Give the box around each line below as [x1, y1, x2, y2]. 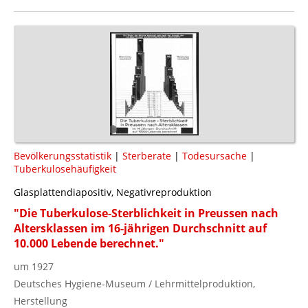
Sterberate [122, 148, 171, 162]
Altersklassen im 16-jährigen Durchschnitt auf [14, 220, 267, 236]
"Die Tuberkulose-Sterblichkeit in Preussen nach [14, 205, 278, 221]
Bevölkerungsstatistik [14, 148, 111, 162]
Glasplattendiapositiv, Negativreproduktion [14, 185, 212, 199]
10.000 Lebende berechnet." [14, 235, 164, 251]
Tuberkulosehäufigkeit [14, 162, 116, 175]
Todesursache [182, 148, 247, 162]
